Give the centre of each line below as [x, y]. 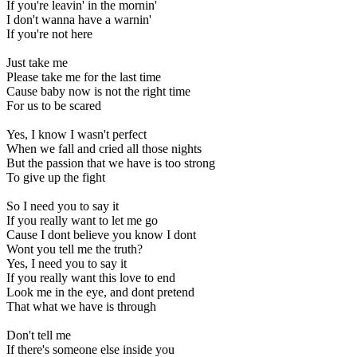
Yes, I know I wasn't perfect [76, 135]
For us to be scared [54, 106]
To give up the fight [56, 178]
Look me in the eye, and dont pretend [100, 292]
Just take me [37, 63]
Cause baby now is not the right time [98, 92]
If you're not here [49, 34]
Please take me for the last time [84, 77]
